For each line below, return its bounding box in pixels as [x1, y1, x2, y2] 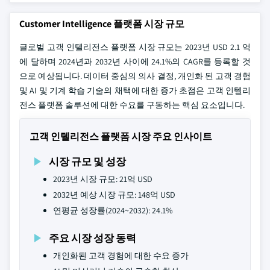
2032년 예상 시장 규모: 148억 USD [53, 189, 175, 200]
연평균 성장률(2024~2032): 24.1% [53, 205, 172, 216]
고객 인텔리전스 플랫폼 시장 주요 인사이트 [30, 130, 212, 143]
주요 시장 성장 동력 [49, 231, 136, 245]
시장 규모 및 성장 [49, 154, 126, 168]
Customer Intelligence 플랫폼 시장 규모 [19, 17, 184, 30]
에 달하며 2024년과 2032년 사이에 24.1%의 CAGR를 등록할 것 [19, 56, 251, 67]
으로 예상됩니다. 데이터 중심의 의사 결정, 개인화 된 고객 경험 [19, 71, 251, 81]
